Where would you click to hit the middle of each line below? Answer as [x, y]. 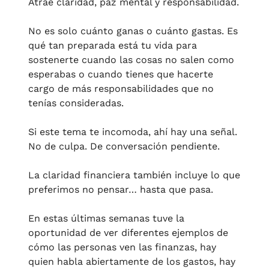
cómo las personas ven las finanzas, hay [122, 247]
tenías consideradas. [77, 103]
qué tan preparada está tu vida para [113, 46]
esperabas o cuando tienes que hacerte [121, 74]
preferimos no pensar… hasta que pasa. [121, 190]
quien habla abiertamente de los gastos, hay [132, 262]
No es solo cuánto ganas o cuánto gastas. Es [133, 31]
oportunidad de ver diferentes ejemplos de [128, 233]
